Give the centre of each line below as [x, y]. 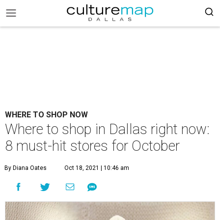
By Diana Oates [26, 168]
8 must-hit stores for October [92, 146]
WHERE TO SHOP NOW [46, 115]
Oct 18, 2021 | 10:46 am [97, 168]
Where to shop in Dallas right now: [107, 129]
